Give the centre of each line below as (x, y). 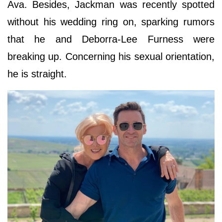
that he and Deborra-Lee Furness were (111, 39)
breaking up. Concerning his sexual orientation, (111, 57)
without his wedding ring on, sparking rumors (111, 22)
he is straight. (37, 74)
